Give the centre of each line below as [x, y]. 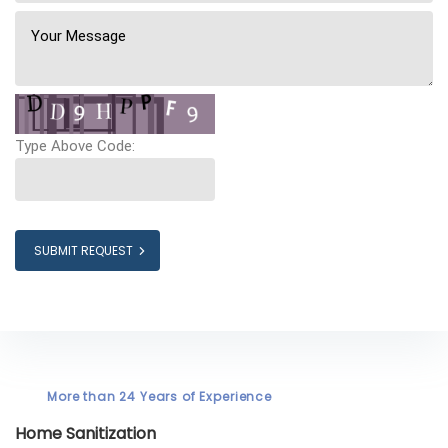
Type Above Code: [75, 146]
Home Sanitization [85, 434]
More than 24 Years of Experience [159, 397]
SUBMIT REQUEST [83, 251]
